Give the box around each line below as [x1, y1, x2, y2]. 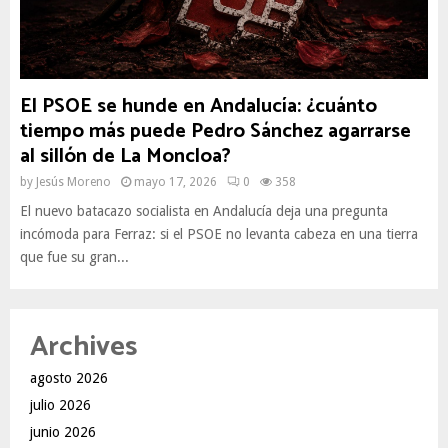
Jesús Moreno [36, 175, 111, 189]
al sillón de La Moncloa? [20, 140, 231, 173]
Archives [30, 324, 137, 370]
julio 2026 [30, 397, 91, 413]
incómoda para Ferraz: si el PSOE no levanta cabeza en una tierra [20, 226, 418, 242]
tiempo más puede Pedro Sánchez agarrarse [20, 115, 411, 148]
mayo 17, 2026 [134, 175, 217, 189]
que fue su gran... [20, 249, 129, 265]
